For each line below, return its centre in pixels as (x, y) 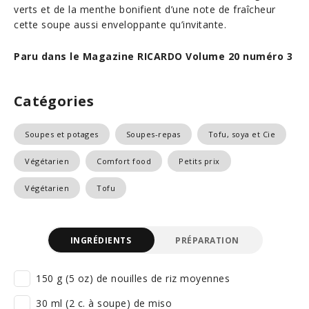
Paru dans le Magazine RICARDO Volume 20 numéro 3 (153, 56)
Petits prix (199, 161)
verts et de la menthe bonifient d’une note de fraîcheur (145, 9)
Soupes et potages (62, 134)
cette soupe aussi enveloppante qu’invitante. (120, 24)
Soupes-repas (153, 134)
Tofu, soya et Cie (241, 134)
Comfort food (124, 161)
